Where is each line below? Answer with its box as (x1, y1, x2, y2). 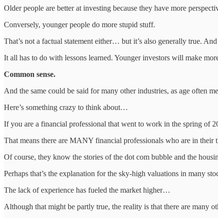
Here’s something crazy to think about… (4, 103, 128, 111)
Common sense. (4, 70, 55, 78)
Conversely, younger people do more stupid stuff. (4, 20, 155, 29)
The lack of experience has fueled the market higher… (4, 185, 170, 194)
